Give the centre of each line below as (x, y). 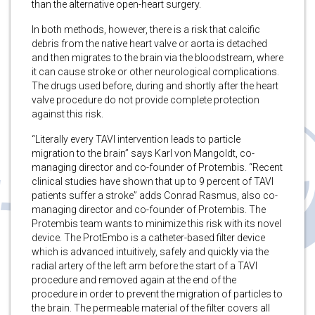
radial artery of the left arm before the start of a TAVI (144, 265)
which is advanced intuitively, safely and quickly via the (150, 251)
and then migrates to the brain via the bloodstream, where (157, 57)
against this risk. (67, 114)
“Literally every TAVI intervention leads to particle (136, 139)
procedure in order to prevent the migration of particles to (157, 294)
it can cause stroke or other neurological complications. (155, 71)
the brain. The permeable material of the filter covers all (151, 308)
